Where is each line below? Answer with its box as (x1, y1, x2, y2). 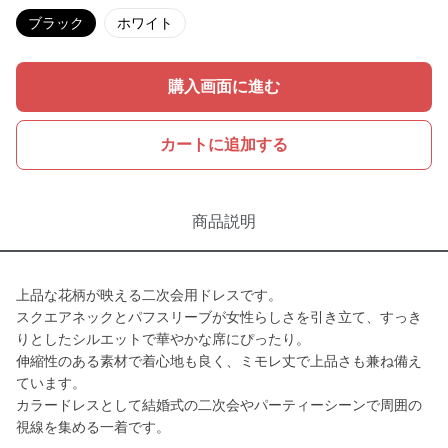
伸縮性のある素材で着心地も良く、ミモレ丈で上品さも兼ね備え (16, 353, 422, 369)
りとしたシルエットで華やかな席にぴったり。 (16, 331, 310, 347)
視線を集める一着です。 (16, 419, 170, 435)
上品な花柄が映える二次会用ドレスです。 (16, 287, 282, 303)
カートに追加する (160, 136, 288, 153)
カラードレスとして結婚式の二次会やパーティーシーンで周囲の (16, 397, 422, 413)
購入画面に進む (168, 78, 280, 95)
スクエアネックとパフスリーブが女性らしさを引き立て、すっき (16, 309, 422, 325)
